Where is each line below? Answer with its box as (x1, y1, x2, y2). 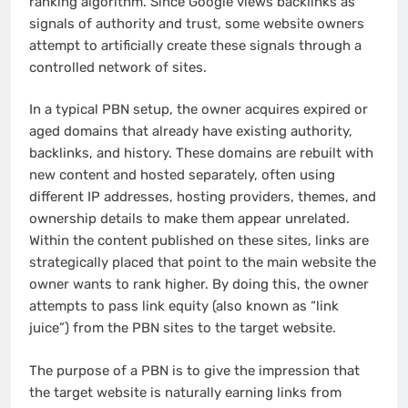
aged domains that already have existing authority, (29, 123, 352, 140)
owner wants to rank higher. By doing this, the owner (29, 276, 369, 293)
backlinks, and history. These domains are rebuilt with (29, 145, 373, 162)
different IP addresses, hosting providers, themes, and (29, 189, 376, 206)
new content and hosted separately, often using (29, 167, 335, 184)
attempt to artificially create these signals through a (29, 36, 362, 54)
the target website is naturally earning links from (29, 383, 342, 401)
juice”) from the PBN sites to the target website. (29, 320, 336, 337)
